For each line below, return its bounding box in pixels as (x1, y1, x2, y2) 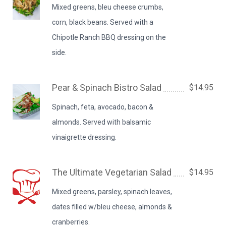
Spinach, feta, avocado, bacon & (52, 103, 154, 111)
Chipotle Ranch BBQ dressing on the (52, 33, 166, 41)
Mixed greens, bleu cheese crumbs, (52, 3, 164, 11)
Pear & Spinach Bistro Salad (52, 82, 162, 93)
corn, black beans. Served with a (52, 18, 154, 26)
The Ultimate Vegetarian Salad (52, 167, 172, 178)
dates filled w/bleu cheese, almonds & (52, 203, 173, 211)
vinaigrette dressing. (52, 133, 117, 141)
